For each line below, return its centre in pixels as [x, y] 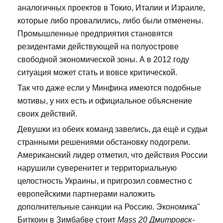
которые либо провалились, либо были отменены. [110, 20]
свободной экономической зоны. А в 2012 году [103, 59]
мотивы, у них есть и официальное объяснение [105, 101]
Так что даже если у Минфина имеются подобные [109, 88]
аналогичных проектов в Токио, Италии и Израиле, [111, 7]
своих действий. [47, 113]
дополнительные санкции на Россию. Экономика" [109, 207]
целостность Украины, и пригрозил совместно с [105, 181]
